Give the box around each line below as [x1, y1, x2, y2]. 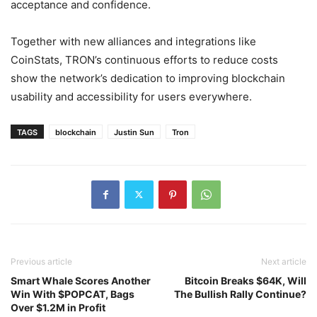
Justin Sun [114, 127, 154, 137]
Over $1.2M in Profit [11, 301, 105, 313]
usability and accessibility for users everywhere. [11, 89, 252, 103]
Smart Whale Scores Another [11, 274, 151, 287]
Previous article [11, 255, 72, 267]
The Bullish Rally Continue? [174, 287, 306, 300]
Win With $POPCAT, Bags [11, 287, 134, 300]
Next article [261, 255, 306, 267]
